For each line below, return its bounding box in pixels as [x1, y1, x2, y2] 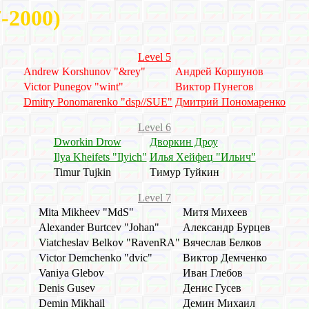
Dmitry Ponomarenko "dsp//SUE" [23, 96, 172, 108]
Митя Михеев [183, 206, 248, 219]
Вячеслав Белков [183, 237, 261, 249]
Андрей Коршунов [175, 66, 263, 78]
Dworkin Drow [53, 136, 121, 148]
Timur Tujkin [53, 166, 111, 179]
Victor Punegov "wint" [23, 81, 123, 93]
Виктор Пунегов [175, 81, 254, 93]
